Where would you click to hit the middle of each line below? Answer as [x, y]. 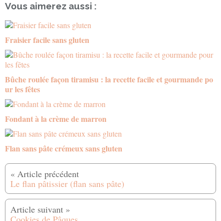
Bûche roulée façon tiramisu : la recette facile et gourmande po [109, 79]
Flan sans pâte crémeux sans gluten [64, 148]
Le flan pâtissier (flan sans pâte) [67, 184]
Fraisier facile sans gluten [47, 40]
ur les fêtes [22, 89]
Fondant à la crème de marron [56, 119]
